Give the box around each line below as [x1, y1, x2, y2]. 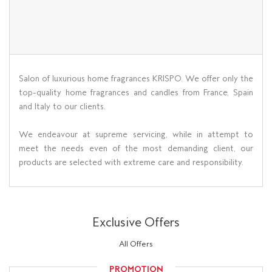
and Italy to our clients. [19, 101, 106, 112]
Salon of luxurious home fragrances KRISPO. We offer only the [19, 73, 253, 84]
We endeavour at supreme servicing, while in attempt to [19, 129, 253, 140]
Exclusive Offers [92, 214, 180, 229]
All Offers [119, 239, 153, 248]
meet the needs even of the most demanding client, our [19, 143, 253, 154]
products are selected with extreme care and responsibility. [19, 157, 243, 168]
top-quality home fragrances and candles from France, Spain [19, 87, 253, 98]
